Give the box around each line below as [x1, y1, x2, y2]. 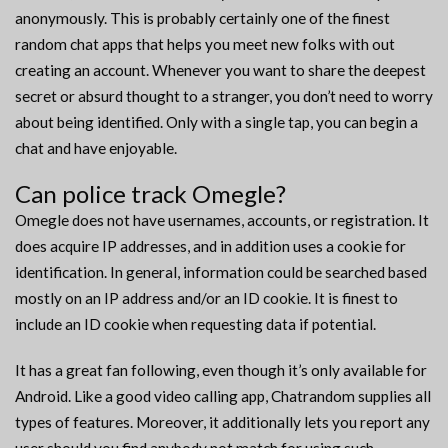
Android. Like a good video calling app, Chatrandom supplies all [15, 387, 431, 406]
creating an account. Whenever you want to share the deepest [15, 61, 426, 80]
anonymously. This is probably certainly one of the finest [15, 9, 390, 28]
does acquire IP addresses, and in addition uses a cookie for [15, 237, 406, 256]
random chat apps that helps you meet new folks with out [15, 35, 395, 54]
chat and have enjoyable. [15, 139, 177, 158]
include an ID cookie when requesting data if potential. [15, 315, 376, 334]
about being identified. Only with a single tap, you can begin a [15, 113, 418, 132]
